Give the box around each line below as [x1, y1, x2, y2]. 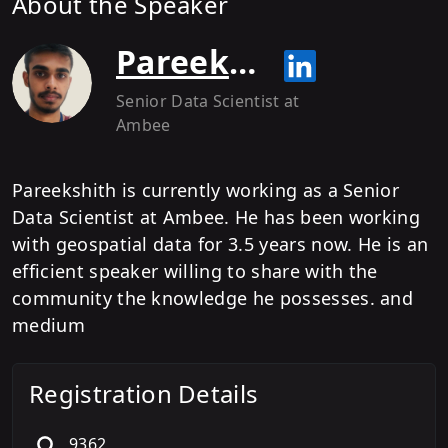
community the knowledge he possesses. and [12, 286, 414, 310]
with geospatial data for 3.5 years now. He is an [12, 232, 429, 256]
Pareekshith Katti [228, 40, 256, 83]
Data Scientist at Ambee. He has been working [12, 205, 421, 229]
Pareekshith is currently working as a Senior [12, 178, 400, 202]
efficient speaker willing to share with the [12, 259, 378, 283]
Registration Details [29, 377, 259, 410]
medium [12, 313, 91, 337]
